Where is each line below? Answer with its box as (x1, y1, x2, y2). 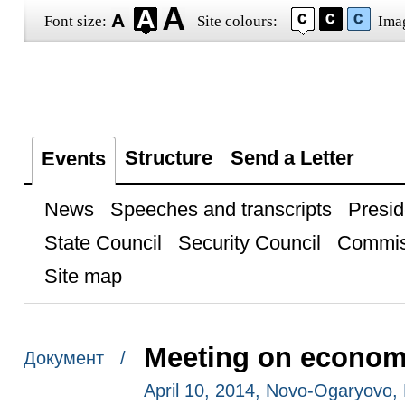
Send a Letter (230, 146, 354, 169)
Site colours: (196, 13, 278, 30)
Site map (43, 265, 122, 287)
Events (41, 147, 106, 170)
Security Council (177, 231, 321, 254)
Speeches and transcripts (109, 198, 332, 221)
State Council (43, 231, 162, 254)
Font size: (43, 13, 107, 30)
